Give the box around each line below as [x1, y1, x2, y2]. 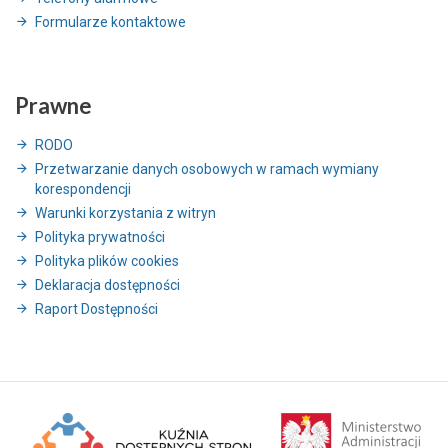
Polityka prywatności [35, 229, 165, 246]
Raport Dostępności [35, 301, 158, 318]
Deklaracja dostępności [35, 277, 180, 294]
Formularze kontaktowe [35, 14, 186, 31]
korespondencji [35, 181, 131, 198]
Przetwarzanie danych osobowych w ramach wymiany [35, 161, 379, 178]
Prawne [15, 92, 92, 120]
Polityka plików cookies [35, 253, 179, 270]
